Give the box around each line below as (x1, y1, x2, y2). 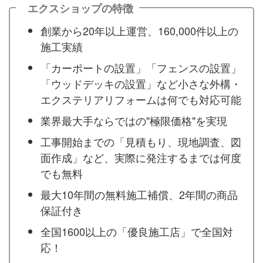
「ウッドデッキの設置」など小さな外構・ (41, 75, 241, 91)
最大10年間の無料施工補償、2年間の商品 (41, 186, 238, 202)
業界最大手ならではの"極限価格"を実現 (41, 112, 227, 128)
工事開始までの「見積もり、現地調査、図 (41, 133, 241, 149)
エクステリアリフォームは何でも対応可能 (41, 91, 241, 107)
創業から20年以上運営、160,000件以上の (41, 22, 238, 38)
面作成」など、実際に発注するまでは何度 (41, 149, 241, 165)
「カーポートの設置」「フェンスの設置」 (41, 59, 241, 75)
